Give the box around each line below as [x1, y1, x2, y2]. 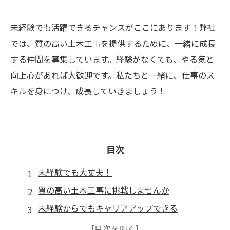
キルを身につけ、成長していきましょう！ [10, 85, 166, 97]
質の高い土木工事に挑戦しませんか [38, 184, 169, 196]
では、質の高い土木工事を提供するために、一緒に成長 [10, 37, 216, 49]
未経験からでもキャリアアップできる [38, 202, 178, 214]
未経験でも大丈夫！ [38, 166, 112, 178]
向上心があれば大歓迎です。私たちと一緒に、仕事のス [10, 69, 215, 81]
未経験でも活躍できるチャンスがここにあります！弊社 [10, 21, 216, 33]
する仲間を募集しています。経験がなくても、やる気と [10, 53, 214, 65]
